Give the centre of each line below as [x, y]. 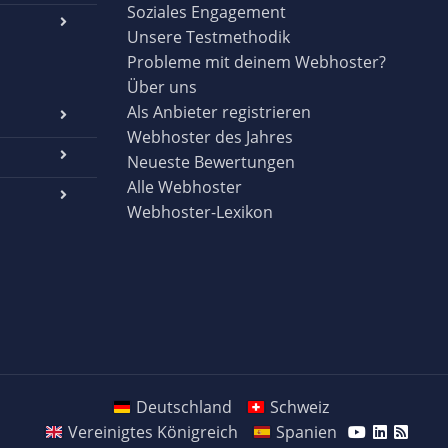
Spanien [306, 431]
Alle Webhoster [184, 186]
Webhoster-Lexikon [200, 211]
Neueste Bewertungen [211, 161]
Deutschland [183, 406]
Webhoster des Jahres [210, 136]
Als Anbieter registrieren [219, 111]
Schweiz [299, 406]
